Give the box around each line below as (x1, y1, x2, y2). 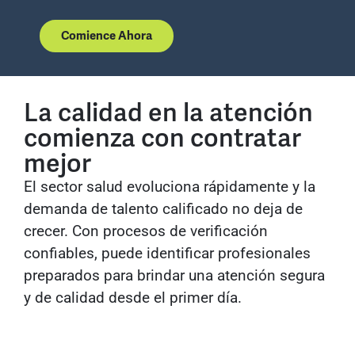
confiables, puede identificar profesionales (24, 244, 311, 263)
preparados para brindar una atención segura (24, 266, 325, 285)
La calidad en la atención (24, 96, 313, 130)
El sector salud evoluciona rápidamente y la (24, 177, 315, 197)
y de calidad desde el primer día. (24, 288, 242, 307)
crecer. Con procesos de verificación (24, 222, 268, 241)
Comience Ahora (61, 29, 152, 44)
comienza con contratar (24, 121, 301, 155)
